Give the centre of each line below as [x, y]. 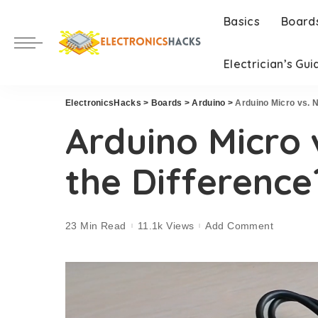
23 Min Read [96, 225]
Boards [166, 103]
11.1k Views [166, 225]
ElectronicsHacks [103, 103]
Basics [242, 21]
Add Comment [240, 225]
